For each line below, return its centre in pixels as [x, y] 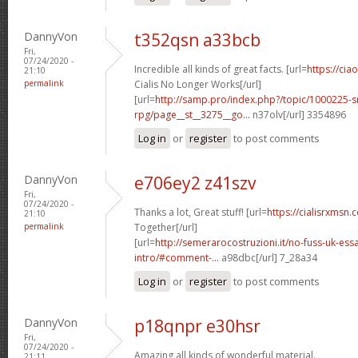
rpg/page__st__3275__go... [192, 114]
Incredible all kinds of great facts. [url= [221, 69]
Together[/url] [166, 227]
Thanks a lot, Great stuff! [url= [201, 212]
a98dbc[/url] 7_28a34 [268, 257]
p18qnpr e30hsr [197, 326]
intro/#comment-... [177, 257]
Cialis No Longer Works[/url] [198, 84]
